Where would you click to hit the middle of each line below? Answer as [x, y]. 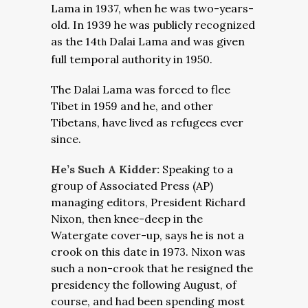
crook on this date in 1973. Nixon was [148, 252]
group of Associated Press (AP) [132, 186]
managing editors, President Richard [148, 202]
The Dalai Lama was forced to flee [141, 89]
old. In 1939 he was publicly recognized [153, 25]
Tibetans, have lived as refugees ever [147, 122]
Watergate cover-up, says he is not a [147, 235]
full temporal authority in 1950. [132, 59]
